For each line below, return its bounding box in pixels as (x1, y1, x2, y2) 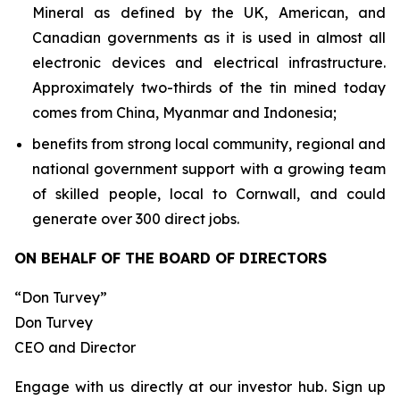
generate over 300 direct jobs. (32, 209, 239, 228)
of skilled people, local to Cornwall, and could (32, 184, 386, 203)
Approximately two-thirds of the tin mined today (32, 78, 386, 96)
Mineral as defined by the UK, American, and (32, 3, 386, 21)
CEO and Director (14, 337, 136, 356)
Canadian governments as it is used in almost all (32, 28, 386, 46)
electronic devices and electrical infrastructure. (32, 53, 386, 71)
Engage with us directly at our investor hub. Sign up (14, 377, 386, 396)
